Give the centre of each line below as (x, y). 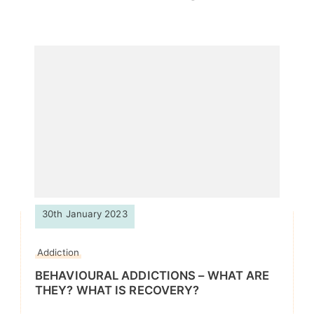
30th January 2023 (85, 213)
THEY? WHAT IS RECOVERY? (117, 290)
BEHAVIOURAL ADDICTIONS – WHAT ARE (152, 275)
